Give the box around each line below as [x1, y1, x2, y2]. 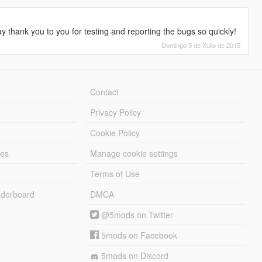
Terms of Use [90, 168, 140, 180]
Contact [90, 86, 119, 98]
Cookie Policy [90, 127, 140, 139]
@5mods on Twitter [99, 209, 174, 221]
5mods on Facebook [99, 229, 178, 242]
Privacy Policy [90, 106, 142, 119]
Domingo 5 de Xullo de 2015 [161, 40, 241, 50]
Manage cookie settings [90, 147, 178, 160]
